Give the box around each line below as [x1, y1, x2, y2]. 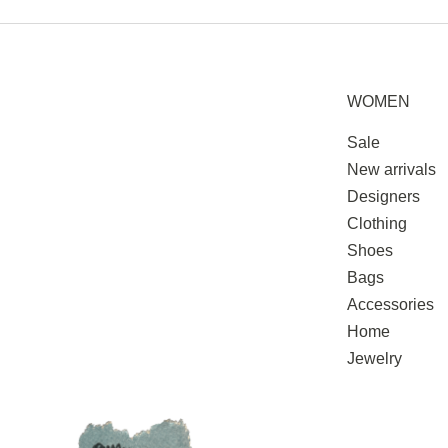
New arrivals [347, 161, 436, 179]
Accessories [347, 296, 434, 314]
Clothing [347, 215, 407, 233]
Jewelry [347, 350, 402, 368]
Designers [347, 188, 420, 206]
